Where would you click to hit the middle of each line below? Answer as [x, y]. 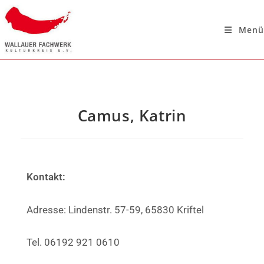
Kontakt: [46, 177]
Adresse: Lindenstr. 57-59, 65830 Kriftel [115, 209]
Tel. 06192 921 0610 [73, 242]
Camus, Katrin [132, 115]
